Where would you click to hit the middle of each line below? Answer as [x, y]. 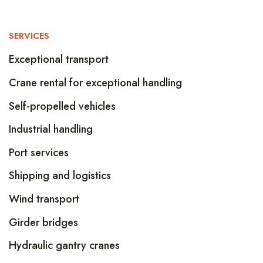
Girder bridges [43, 222]
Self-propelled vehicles [62, 106]
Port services [39, 152]
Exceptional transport [59, 60]
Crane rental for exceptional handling [95, 83]
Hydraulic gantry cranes [64, 246]
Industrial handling [51, 129]
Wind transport [44, 199]
